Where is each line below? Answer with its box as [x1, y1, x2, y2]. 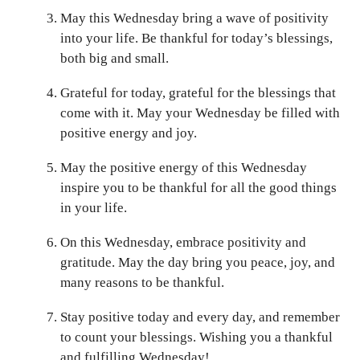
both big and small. [60, 50, 169, 66]
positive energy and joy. [60, 125, 197, 141]
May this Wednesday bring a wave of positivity [60, 10, 329, 26]
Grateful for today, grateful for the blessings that [60, 84, 336, 100]
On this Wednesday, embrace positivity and [60, 234, 306, 250]
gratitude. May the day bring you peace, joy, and [60, 254, 335, 270]
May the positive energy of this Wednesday [60, 159, 307, 175]
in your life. [60, 199, 127, 215]
